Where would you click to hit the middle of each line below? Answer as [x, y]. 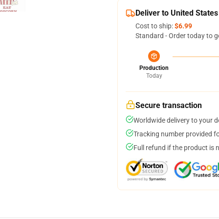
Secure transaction [169, 105]
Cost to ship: [155, 26]
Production [154, 68]
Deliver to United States [177, 13]
